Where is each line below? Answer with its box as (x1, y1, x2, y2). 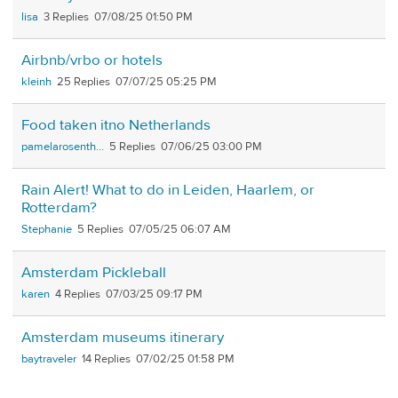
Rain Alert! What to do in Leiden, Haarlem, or (21, 180, 314, 201)
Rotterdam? (21, 198, 97, 219)
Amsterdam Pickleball (21, 263, 166, 283)
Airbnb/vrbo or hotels (21, 51, 163, 71)
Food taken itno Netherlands (21, 115, 211, 136)
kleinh (21, 75, 52, 90)
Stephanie (21, 222, 72, 237)
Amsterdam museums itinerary (21, 328, 224, 348)
